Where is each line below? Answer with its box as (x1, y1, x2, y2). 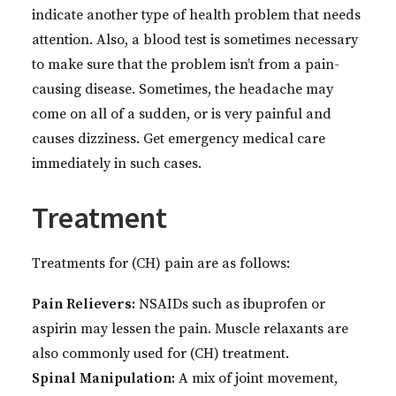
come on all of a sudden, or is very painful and (32, 105, 331, 123)
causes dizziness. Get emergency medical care (32, 130, 325, 148)
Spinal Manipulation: (32, 369, 175, 387)
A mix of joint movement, (175, 369, 338, 387)
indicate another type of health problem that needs (32, 6, 361, 24)
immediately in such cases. (32, 155, 202, 172)
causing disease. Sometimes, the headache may (32, 80, 333, 98)
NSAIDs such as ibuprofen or (135, 295, 325, 313)
